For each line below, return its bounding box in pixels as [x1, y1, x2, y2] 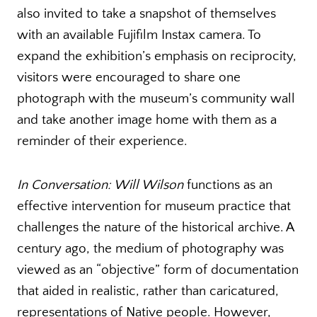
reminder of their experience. [17, 134, 187, 149]
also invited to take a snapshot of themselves [17, 6, 276, 22]
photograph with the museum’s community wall [17, 91, 295, 107]
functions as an [183, 178, 272, 193]
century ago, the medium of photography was [17, 241, 284, 257]
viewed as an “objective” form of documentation [17, 263, 299, 278]
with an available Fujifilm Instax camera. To [17, 28, 261, 43]
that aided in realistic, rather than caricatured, [17, 284, 279, 299]
